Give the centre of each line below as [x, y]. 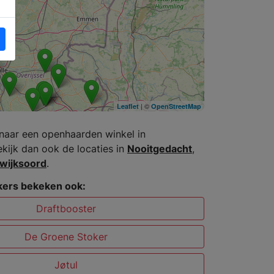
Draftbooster [66, 209]
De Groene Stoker [66, 237]
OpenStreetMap [176, 106]
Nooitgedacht [159, 149]
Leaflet [128, 106]
